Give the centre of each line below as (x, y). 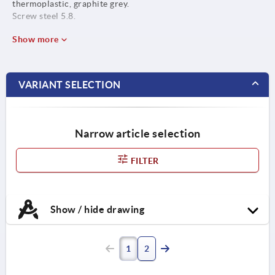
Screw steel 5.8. (44, 16)
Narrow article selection (137, 133)
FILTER (144, 161)
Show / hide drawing (96, 209)
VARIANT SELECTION (70, 84)
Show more (37, 39)
